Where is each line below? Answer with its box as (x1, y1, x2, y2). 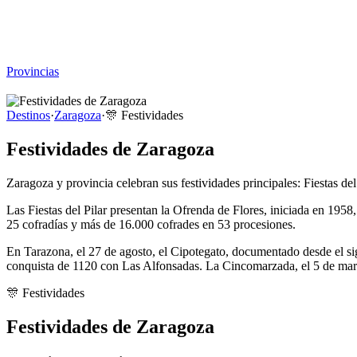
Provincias (6, 65, 59, 78)
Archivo (6, 50, 48, 64)
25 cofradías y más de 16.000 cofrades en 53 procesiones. (6, 217, 296, 231)
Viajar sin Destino (6, 6, 96, 20)
